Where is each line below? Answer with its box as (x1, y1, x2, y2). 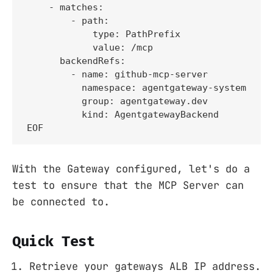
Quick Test (12, 232, 95, 250)
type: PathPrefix (27, 28, 180, 40)
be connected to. (12, 194, 110, 208)
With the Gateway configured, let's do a (12, 161, 250, 175)
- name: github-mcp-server (27, 68, 208, 80)
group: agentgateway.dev (27, 95, 208, 107)
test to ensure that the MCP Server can (12, 178, 244, 192)
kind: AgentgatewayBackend (27, 108, 219, 120)
